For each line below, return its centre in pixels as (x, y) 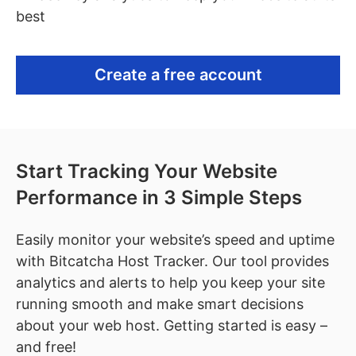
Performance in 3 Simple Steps (159, 197)
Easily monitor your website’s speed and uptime (175, 240)
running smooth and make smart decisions (160, 304)
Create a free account (178, 74)
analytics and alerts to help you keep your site (170, 282)
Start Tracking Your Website (147, 171)
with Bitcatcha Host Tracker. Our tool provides (172, 261)
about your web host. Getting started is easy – (172, 325)
